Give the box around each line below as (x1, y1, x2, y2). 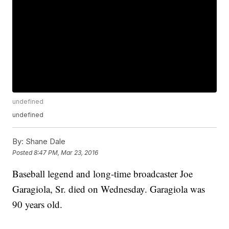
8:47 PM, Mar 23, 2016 (34, 148, 99, 156)
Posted (12, 148, 34, 156)
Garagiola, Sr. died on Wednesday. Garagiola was (12, 182, 205, 196)
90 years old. (12, 198, 63, 211)
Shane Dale (24, 136, 66, 147)
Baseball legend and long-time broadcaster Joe (12, 167, 193, 180)
